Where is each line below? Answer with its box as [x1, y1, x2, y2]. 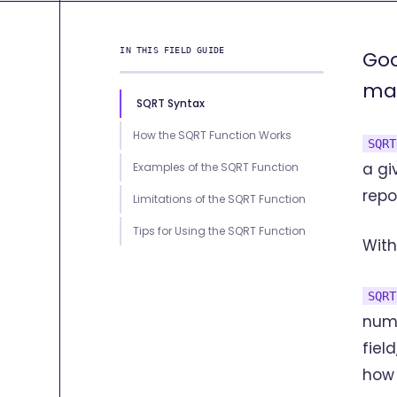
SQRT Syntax [136, 96, 206, 111]
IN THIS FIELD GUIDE [120, 45, 225, 55]
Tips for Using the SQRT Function [133, 223, 307, 238]
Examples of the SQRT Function [133, 160, 300, 175]
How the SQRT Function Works [133, 128, 292, 143]
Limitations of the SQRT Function [133, 191, 307, 206]
